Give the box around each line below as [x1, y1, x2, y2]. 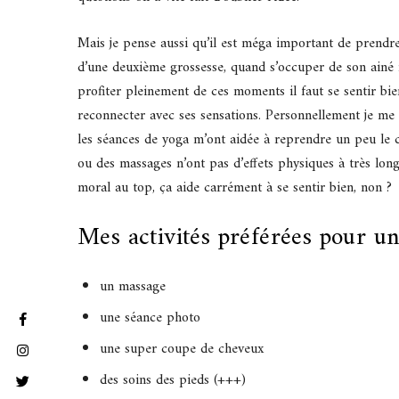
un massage [100, 274, 167, 300]
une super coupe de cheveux [100, 337, 265, 362]
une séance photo [100, 305, 201, 331]
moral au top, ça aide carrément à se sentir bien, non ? [77, 175, 392, 201]
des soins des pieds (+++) [100, 368, 247, 393]
